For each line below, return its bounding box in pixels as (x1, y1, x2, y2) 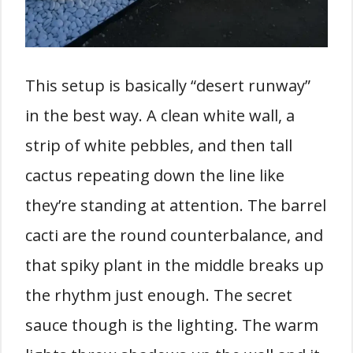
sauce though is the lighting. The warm (25, 314, 318, 336)
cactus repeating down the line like (25, 164, 284, 186)
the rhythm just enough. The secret (25, 284, 292, 306)
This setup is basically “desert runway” (25, 74, 310, 96)
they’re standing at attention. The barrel (25, 194, 326, 216)
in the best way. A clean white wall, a (25, 104, 295, 126)
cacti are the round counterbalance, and (25, 224, 323, 246)
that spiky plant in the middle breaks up (25, 254, 324, 276)
